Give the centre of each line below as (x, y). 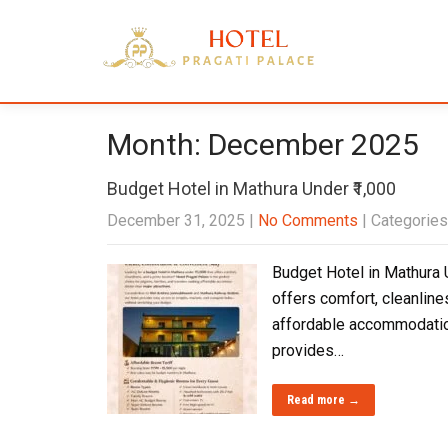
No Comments (308, 220)
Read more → (323, 400)
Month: (157, 144)
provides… (308, 350)
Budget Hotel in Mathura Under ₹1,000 (251, 188)
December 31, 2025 (176, 220)
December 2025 (313, 144)
